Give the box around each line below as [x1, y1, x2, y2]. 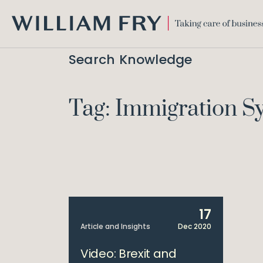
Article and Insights [80, 221, 150, 231]
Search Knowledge [69, 50, 193, 69]
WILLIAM [11, 29, 43, 42]
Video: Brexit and [80, 245, 177, 262]
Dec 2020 [177, 221, 211, 231]
